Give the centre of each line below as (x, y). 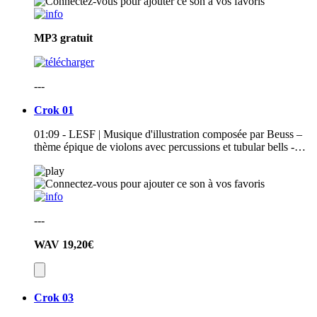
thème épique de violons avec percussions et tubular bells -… (170, 147)
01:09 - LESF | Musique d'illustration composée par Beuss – (168, 134)
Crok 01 (54, 110)
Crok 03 (54, 298)
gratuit (76, 38)
